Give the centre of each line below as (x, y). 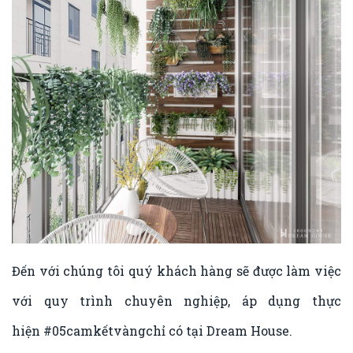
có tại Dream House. (229, 330)
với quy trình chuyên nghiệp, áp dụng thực (176, 300)
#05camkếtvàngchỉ (104, 330)
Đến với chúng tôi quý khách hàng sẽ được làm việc (176, 270)
